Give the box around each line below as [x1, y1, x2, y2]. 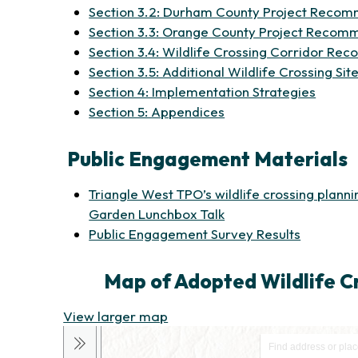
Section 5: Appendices [89, 103, 225, 120]
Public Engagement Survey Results [89, 225, 301, 242]
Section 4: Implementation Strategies [89, 83, 316, 100]
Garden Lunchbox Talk [89, 205, 225, 222]
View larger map [63, 308, 169, 324]
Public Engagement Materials [67, 146, 348, 171]
